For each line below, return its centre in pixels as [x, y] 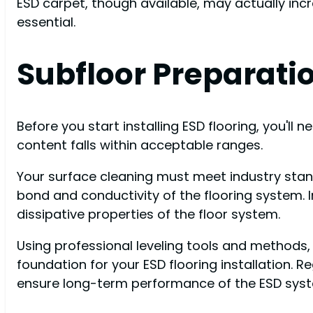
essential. [46, 22]
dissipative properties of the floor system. [148, 214]
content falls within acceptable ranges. [140, 145]
